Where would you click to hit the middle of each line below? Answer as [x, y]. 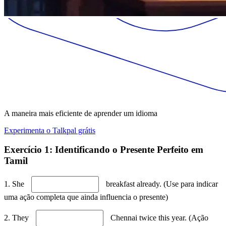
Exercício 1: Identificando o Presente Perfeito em [104, 150]
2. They [17, 218]
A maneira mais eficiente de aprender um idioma [81, 113]
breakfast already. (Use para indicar [161, 184]
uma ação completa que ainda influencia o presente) [86, 197]
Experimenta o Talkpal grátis [50, 130]
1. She [15, 184]
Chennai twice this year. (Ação [158, 218]
